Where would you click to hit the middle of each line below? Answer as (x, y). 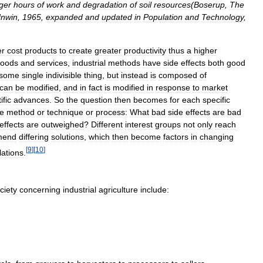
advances (31, 100)
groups (168, 125)
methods (124, 63)
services (52, 63)
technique (65, 112)
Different (107, 125)
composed (178, 75)
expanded (64, 17)
